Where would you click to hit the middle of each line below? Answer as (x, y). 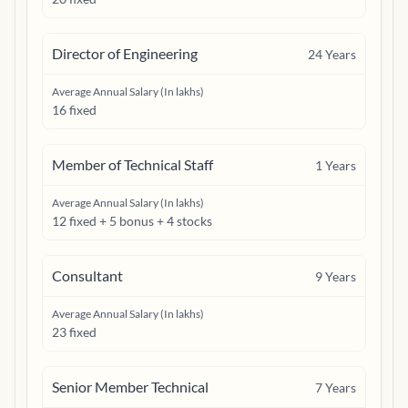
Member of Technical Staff (133, 164)
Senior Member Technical (130, 387)
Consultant (87, 275)
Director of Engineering (125, 53)
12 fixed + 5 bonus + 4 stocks (132, 221)
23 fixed (74, 332)
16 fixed (74, 110)
